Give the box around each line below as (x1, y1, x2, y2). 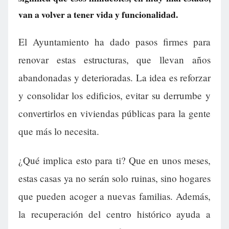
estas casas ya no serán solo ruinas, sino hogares (18, 172, 211, 185)
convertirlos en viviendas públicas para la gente (18, 107, 211, 120)
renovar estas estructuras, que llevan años (18, 53, 211, 66)
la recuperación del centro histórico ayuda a (18, 208, 211, 221)
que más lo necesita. (18, 125, 99, 138)
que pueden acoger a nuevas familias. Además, (18, 190, 211, 203)
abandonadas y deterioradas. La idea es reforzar (18, 71, 211, 84)
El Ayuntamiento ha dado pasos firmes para (18, 35, 211, 49)
